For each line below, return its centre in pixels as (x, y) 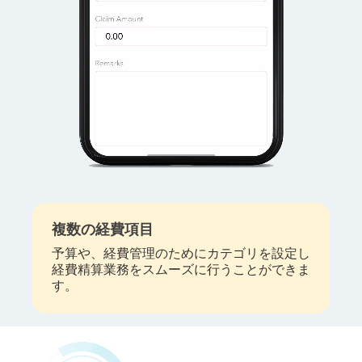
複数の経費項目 (103, 229)
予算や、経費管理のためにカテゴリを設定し (181, 253)
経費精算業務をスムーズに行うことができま (181, 269)
